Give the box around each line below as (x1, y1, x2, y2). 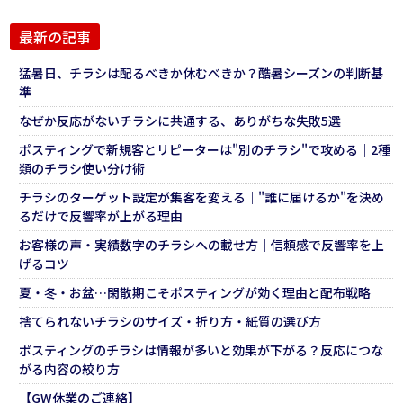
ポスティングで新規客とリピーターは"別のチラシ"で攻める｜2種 (19, 140, 391, 159)
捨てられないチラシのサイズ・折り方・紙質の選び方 (19, 312, 322, 331)
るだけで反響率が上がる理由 (19, 207, 184, 226)
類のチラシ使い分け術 (19, 159, 146, 178)
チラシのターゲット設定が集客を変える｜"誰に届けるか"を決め (19, 188, 385, 207)
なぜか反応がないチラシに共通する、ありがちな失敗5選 (19, 112, 342, 130)
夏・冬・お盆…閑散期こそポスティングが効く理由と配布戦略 (19, 283, 372, 302)
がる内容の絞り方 (19, 360, 121, 379)
